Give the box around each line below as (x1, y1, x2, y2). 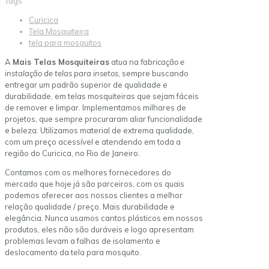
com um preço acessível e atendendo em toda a (5, 136, 181, 147)
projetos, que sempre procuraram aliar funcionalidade (5, 113, 202, 124)
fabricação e (141, 56, 184, 67)
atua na (109, 56, 141, 67)
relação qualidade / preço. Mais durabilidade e (5, 201, 175, 211)
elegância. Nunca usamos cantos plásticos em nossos (5, 213, 203, 223)
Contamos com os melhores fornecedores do (5, 167, 171, 177)
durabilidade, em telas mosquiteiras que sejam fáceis (5, 91, 199, 101)
